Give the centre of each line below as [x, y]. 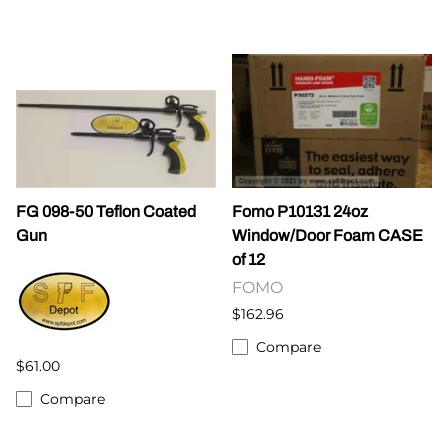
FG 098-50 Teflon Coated [106, 211]
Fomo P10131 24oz [300, 211]
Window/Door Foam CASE [327, 235]
